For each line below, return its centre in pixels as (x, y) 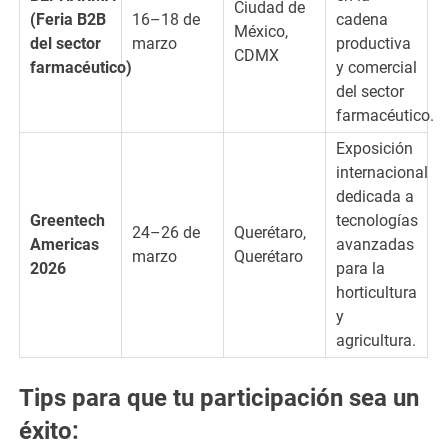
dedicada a (374, 196)
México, (260, 31)
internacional (381, 172)
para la (360, 268)
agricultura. (375, 340)
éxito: (49, 430)
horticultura (376, 292)
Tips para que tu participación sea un (219, 397)
